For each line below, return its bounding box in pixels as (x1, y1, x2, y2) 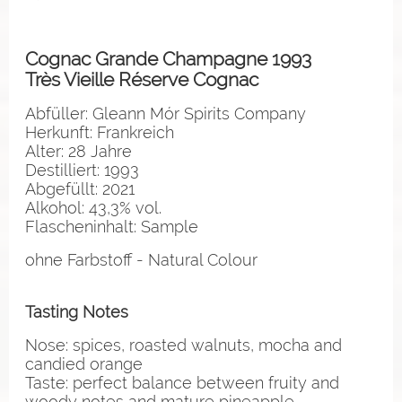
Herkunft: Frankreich (25, 122, 174, 142)
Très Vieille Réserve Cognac (25, 67, 258, 91)
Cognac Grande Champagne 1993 (25, 47, 311, 70)
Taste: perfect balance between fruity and (25, 372, 339, 392)
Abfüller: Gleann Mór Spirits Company (25, 103, 306, 123)
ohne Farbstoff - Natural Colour (25, 249, 258, 269)
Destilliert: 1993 (25, 160, 139, 179)
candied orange (25, 354, 143, 373)
